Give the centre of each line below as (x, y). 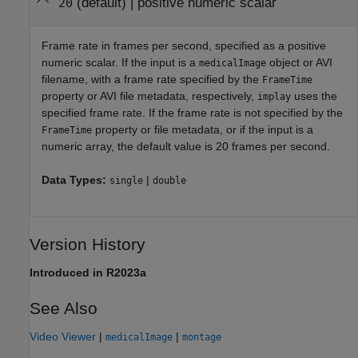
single (126, 180)
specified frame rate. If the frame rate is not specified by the (192, 112)
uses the (314, 95)
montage (202, 338)
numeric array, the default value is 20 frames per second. (186, 146)
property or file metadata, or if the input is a (203, 129)
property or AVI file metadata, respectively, (149, 95)
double (169, 180)
